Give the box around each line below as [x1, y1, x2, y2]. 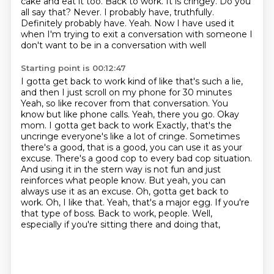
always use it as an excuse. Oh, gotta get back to [20, 186, 229, 197]
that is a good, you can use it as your [86, 142, 242, 153]
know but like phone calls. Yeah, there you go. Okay [20, 109, 239, 120]
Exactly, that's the [155, 120, 232, 131]
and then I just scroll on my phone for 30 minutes [20, 87, 232, 98]
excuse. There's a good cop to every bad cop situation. [20, 153, 252, 164]
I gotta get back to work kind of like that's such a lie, [20, 76, 243, 87]
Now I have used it [154, 18, 234, 29]
